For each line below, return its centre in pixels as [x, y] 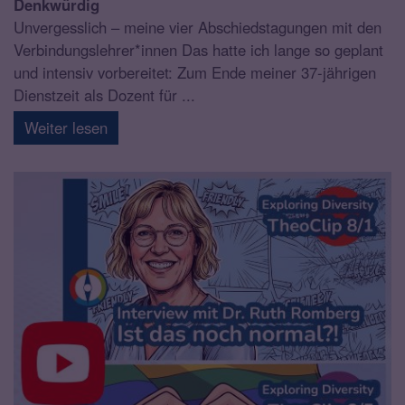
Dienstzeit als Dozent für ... [104, 94]
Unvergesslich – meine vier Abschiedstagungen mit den [198, 27]
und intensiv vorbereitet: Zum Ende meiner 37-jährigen [195, 72]
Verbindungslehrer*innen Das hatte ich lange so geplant [198, 49]
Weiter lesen [66, 127]
